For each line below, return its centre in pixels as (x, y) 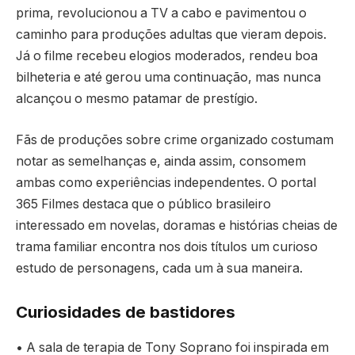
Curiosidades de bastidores (126, 312)
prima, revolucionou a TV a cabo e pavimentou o (161, 13)
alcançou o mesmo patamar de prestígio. (137, 99)
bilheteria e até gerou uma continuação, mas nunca (168, 78)
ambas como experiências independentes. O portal (166, 182)
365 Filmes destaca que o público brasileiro (143, 204)
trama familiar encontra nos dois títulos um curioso (167, 246)
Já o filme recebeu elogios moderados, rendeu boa (167, 56)
